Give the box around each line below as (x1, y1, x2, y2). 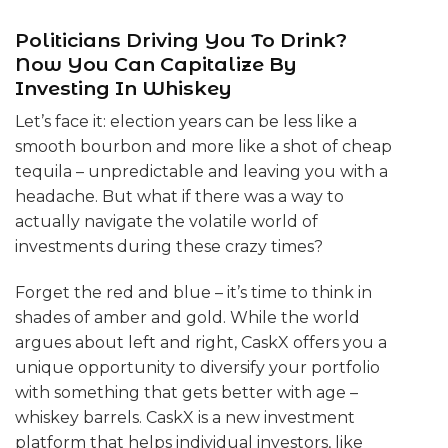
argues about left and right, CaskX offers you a (15, 333, 387, 353)
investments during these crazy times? (15, 237, 323, 257)
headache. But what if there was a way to (15, 187, 344, 207)
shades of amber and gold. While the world (15, 308, 360, 328)
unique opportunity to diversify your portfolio (15, 358, 380, 378)
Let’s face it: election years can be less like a (15, 112, 357, 132)
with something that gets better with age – (15, 383, 358, 403)
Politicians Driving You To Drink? (15, 27, 347, 52)
